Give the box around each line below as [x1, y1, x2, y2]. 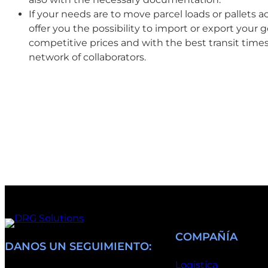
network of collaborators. [29, 51, 146, 63]
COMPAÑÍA [175, 230, 237, 243]
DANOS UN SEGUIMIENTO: [5, 239, 151, 253]
